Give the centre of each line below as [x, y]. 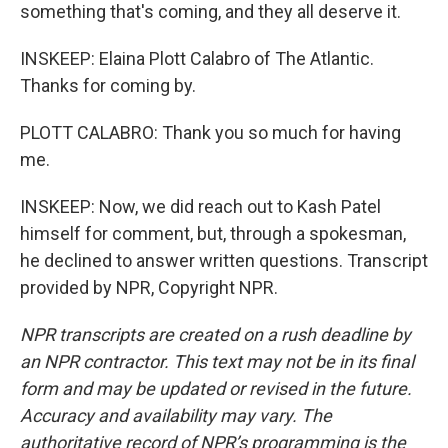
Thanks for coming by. [108, 85]
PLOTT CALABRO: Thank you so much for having [210, 132]
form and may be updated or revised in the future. [216, 388]
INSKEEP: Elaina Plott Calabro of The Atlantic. [197, 58]
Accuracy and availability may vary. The [176, 415]
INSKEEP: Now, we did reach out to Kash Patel [200, 206]
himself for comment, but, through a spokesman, [213, 233]
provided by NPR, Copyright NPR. [149, 287]
